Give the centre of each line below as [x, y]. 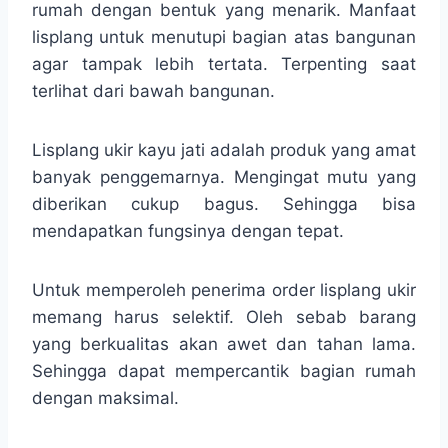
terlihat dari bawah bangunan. [153, 90]
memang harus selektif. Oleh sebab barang [224, 316]
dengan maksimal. [105, 397]
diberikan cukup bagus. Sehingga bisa [224, 203]
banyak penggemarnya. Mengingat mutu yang [224, 176]
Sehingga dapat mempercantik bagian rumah [224, 370]
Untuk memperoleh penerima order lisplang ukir [224, 289]
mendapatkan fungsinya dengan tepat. [188, 230]
